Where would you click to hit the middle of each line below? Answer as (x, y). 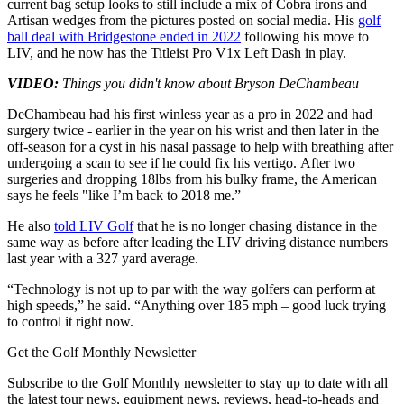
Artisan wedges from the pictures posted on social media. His (183, 21)
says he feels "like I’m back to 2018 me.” (124, 196)
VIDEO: (33, 84)
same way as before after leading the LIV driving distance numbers (197, 243)
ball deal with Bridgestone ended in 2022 (124, 37)
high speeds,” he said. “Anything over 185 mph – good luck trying (197, 306)
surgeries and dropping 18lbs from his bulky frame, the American (192, 179)
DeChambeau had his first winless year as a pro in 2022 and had (190, 115)
